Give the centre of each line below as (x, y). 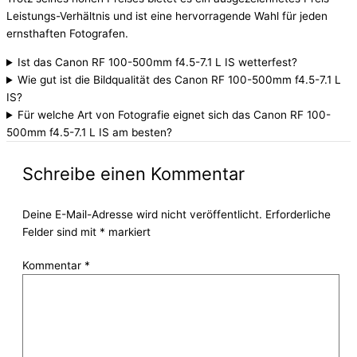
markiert (128, 231)
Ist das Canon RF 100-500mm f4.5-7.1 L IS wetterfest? (158, 63)
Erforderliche (298, 214)
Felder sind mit (61, 231)
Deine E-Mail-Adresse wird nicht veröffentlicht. (142, 214)
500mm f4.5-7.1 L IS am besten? (89, 133)
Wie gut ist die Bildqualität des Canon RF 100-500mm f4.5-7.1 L (180, 80)
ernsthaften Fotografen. (67, 34)
